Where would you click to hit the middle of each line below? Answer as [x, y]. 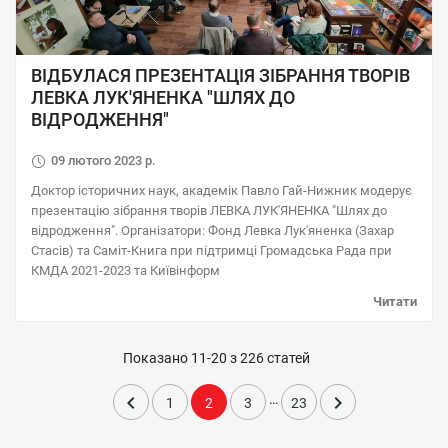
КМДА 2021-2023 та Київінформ [125, 270]
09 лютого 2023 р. [103, 160]
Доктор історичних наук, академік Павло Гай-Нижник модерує [221, 190]
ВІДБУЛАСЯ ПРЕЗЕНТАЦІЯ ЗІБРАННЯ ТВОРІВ [220, 75]
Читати [395, 301]
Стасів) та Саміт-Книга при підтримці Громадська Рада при [211, 250]
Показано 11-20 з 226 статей [216, 358]
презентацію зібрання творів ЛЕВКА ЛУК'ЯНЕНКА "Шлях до [209, 210]
